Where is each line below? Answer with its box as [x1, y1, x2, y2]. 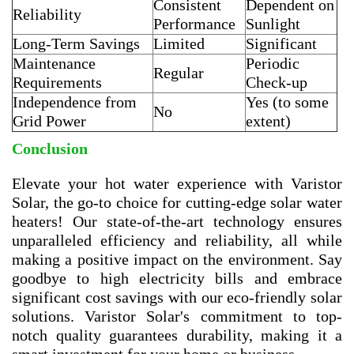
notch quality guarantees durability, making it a [12, 326, 342, 344]
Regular [153, 63, 204, 81]
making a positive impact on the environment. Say [12, 250, 342, 268]
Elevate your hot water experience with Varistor [12, 174, 342, 192]
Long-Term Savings [13, 34, 140, 52]
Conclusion [12, 139, 88, 157]
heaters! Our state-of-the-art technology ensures [12, 212, 342, 230]
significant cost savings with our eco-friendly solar [12, 288, 342, 306]
